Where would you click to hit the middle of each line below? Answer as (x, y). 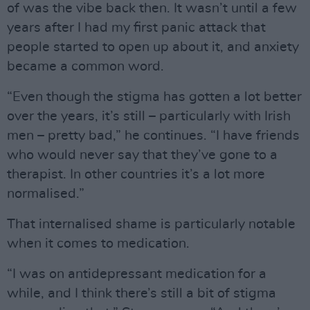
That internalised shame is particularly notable (151, 224)
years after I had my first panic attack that (136, 28)
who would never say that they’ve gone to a (142, 155)
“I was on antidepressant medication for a (137, 274)
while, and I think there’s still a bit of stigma (142, 293)
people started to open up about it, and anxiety (153, 47)
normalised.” (46, 194)
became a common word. (85, 66)
